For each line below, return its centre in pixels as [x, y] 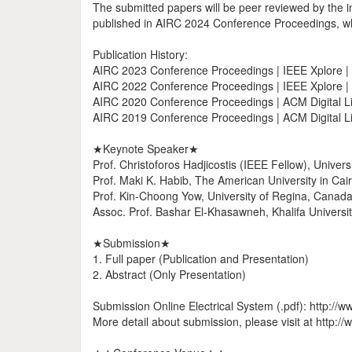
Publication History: [140, 54]
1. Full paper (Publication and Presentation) [201, 258]
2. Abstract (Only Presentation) [169, 274]
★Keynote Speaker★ [146, 148]
